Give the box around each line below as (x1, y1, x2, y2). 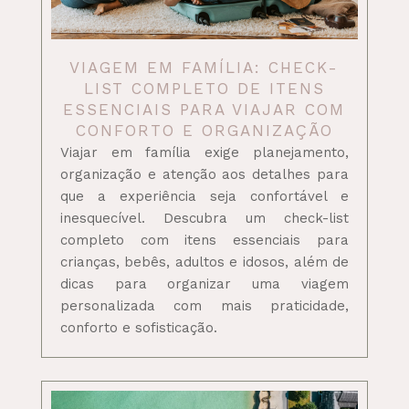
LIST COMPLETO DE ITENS (83, 79, 325, 98)
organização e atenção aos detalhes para (59, 165, 350, 183)
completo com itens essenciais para (59, 231, 350, 248)
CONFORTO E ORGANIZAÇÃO (75, 121, 333, 140)
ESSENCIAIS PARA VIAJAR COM (63, 100, 346, 119)
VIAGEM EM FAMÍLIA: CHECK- (69, 58, 340, 77)
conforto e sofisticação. (59, 319, 217, 336)
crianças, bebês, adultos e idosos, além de (59, 253, 350, 270)
